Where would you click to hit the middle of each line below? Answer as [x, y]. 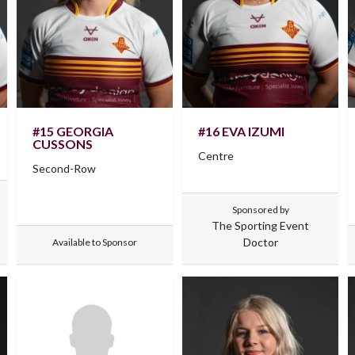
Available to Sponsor [94, 242]
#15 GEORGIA [73, 132]
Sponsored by [260, 210]
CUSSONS [62, 144]
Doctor [260, 242]
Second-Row [64, 169]
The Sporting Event [261, 226]
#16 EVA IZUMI [241, 132]
